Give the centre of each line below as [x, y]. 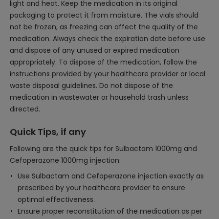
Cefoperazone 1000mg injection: [65, 160]
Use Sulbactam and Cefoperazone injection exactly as [111, 176]
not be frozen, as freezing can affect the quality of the [104, 27]
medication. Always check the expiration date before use [108, 39]
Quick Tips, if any [48, 132]
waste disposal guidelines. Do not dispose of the [91, 86]
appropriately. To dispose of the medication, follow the [103, 62]
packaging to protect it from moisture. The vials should [104, 15]
